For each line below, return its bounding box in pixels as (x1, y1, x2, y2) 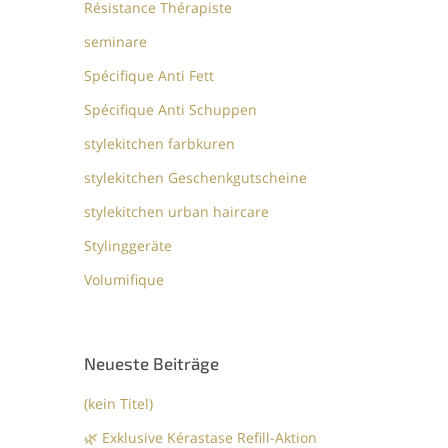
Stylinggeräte (84, 236, 173, 256)
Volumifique (84, 270, 165, 290)
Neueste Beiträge (84, 353, 220, 374)
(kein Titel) (84, 394, 154, 414)
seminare (84, 32, 148, 52)
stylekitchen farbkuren (84, 134, 236, 154)
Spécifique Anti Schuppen (84, 100, 258, 120)
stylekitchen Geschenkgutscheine (84, 168, 308, 188)
